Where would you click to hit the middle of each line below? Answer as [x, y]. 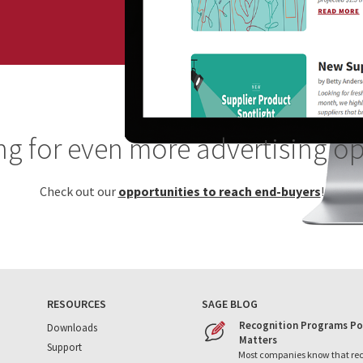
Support [65, 347]
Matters [258, 340]
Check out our [79, 191]
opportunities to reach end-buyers [219, 191]
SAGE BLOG [230, 304]
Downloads [73, 328]
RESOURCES [77, 304]
